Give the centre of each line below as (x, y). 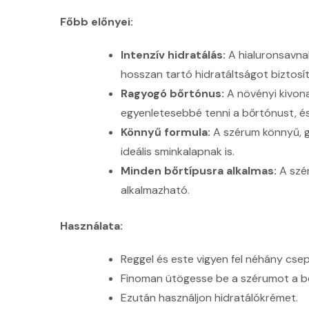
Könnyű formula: (165, 132)
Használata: (91, 226)
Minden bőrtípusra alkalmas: (198, 170)
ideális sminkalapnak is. (177, 151)
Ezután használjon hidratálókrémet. (209, 297)
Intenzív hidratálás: (173, 54)
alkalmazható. (155, 190)
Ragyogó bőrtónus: (172, 93)
